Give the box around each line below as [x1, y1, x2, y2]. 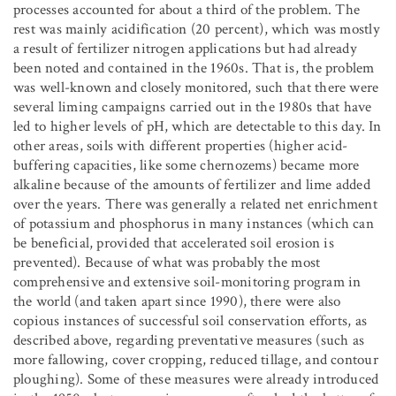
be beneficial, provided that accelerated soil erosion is [13, 233, 334, 254]
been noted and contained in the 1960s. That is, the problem [13, 58, 375, 79]
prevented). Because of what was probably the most [13, 253, 321, 273]
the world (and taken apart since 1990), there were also [13, 292, 341, 312]
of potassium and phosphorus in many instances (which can [13, 214, 374, 234]
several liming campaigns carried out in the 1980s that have [13, 97, 372, 118]
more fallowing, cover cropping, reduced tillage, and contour [13, 350, 378, 370]
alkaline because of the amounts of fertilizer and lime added [13, 175, 370, 195]
